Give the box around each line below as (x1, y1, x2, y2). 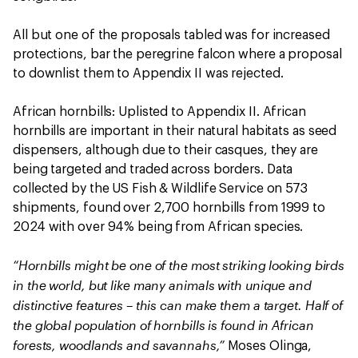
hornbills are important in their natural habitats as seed (13, 125, 337, 137)
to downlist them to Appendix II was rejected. (13, 67, 287, 80)
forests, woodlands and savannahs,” (13, 337, 228, 352)
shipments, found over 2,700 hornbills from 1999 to (13, 201, 325, 214)
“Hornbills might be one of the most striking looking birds (13, 257, 345, 272)
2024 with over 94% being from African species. (13, 221, 304, 233)
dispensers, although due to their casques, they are (13, 144, 318, 157)
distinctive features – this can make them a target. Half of (13, 297, 344, 312)
